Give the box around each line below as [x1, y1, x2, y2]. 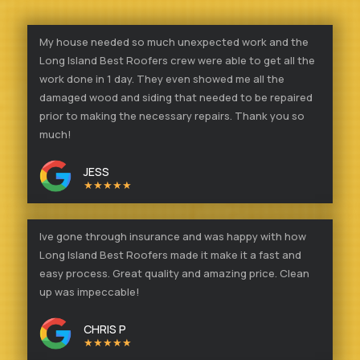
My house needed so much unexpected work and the [39, 34, 309, 49]
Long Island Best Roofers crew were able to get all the [39, 52, 315, 67]
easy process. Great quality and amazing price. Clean [39, 265, 309, 280]
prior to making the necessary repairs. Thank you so [39, 108, 305, 123]
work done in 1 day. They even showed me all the [39, 71, 284, 86]
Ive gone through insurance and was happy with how [39, 228, 306, 243]
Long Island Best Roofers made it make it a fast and [39, 247, 301, 262]
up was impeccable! [39, 284, 140, 299]
